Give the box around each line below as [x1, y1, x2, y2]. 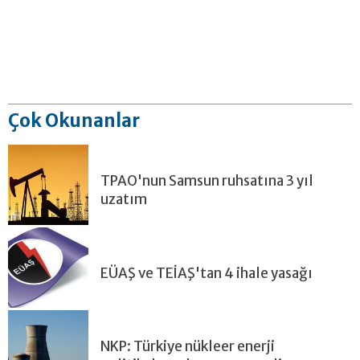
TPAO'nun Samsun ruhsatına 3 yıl [100, 171, 313, 190]
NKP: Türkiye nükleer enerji [100, 337, 275, 355]
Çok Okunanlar [8, 108, 140, 132]
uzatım [100, 190, 147, 208]
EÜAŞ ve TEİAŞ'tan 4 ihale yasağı [100, 264, 313, 282]
